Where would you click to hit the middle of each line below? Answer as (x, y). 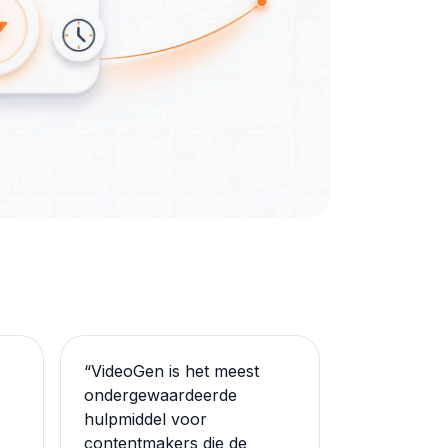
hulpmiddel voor (145, 419)
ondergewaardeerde (160, 395)
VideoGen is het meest (175, 371)
